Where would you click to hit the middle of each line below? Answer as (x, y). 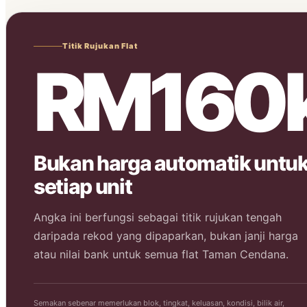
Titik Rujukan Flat (100, 46)
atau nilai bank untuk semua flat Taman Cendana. (161, 254)
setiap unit (83, 186)
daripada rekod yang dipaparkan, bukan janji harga (166, 236)
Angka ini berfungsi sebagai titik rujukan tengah (158, 217)
